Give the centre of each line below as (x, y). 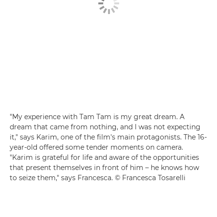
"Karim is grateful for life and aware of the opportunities (104, 158)
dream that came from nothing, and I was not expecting (105, 127)
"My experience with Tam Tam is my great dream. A (97, 117)
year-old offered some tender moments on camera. (96, 147)
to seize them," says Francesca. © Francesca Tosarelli (98, 178)
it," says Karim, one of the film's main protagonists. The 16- (108, 137)
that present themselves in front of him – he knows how (104, 168)
